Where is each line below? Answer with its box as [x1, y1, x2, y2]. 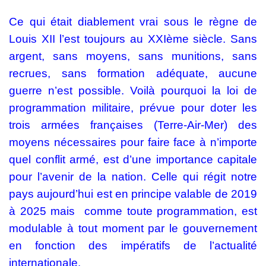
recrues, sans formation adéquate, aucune [9, 67, 257, 80]
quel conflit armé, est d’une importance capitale [9, 153, 257, 166]
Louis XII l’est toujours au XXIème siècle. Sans [9, 33, 257, 46]
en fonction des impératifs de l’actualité [9, 239, 257, 252]
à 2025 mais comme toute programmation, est [9, 205, 257, 218]
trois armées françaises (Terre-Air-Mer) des [9, 119, 257, 132]
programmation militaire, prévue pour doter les [9, 102, 257, 115]
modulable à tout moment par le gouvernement [9, 222, 257, 235]
